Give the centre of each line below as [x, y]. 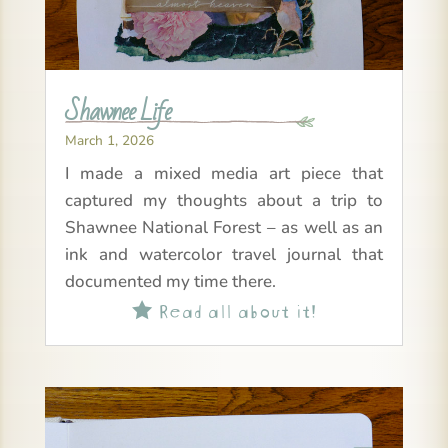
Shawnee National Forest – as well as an [224, 227]
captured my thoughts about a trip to [224, 200]
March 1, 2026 [109, 140]
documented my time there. [170, 281]
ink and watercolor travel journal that [224, 254]
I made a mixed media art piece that [224, 173]
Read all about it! [233, 308]
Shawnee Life [117, 112]
